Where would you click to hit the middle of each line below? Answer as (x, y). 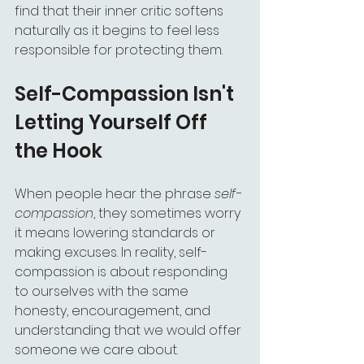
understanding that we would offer (130, 330)
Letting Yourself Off (113, 122)
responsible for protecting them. (119, 50)
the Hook (58, 151)
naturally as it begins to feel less (119, 30)
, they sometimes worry (169, 213)
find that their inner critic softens (121, 11)
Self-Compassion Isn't (126, 94)
